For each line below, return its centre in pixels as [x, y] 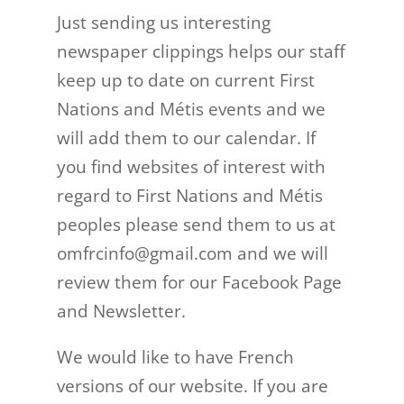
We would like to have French [175, 357]
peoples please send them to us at [196, 225]
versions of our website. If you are [192, 386]
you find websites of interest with [191, 167]
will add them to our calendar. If [186, 138]
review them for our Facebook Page [199, 282]
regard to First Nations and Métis [189, 196]
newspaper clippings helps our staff [201, 51]
